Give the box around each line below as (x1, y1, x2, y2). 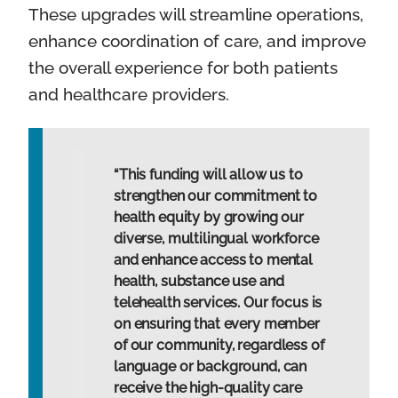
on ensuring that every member (114, 315, 320, 333)
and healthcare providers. (28, 84, 229, 104)
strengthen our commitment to (114, 187, 317, 205)
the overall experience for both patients (28, 57, 338, 77)
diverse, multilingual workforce (114, 230, 319, 248)
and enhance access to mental (114, 251, 313, 269)
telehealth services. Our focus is (114, 294, 322, 312)
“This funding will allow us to (114, 166, 303, 184)
